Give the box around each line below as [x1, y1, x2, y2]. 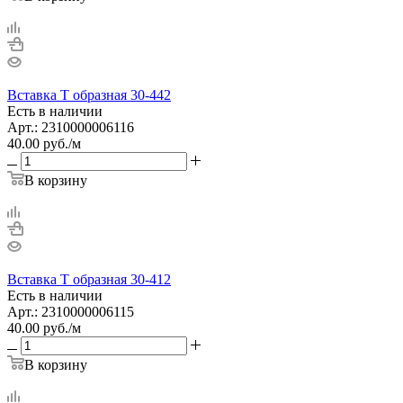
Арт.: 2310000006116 [7, 119, 134, 135]
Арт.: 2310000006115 [7, 303, 134, 319]
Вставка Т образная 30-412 [7, 271, 171, 287]
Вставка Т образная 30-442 [7, 86, 171, 103]
